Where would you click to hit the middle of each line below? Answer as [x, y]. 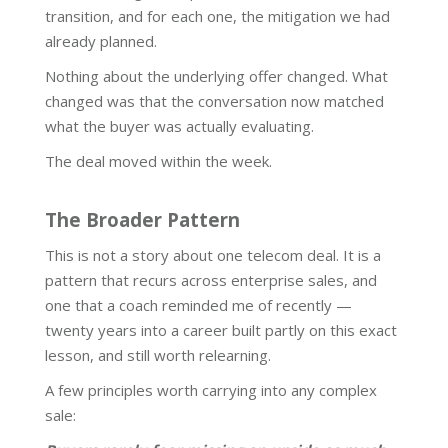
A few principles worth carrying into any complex [211, 390]
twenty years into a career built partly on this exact [221, 330]
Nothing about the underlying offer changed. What [216, 76]
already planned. [101, 41]
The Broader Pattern [142, 220]
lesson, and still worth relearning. [158, 355]
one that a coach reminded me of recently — [198, 305]
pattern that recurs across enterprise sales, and [211, 280]
